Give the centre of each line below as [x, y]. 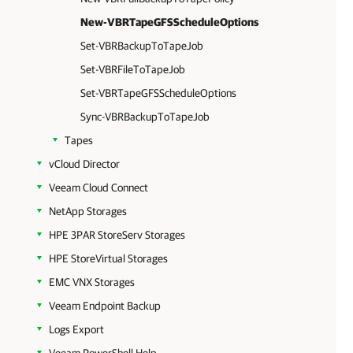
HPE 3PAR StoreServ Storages [117, 235]
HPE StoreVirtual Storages [108, 258]
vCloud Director [84, 164]
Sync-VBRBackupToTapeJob [145, 117]
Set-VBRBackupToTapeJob [142, 46]
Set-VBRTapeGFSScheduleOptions [158, 93]
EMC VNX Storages [92, 282]
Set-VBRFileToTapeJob [133, 69]
